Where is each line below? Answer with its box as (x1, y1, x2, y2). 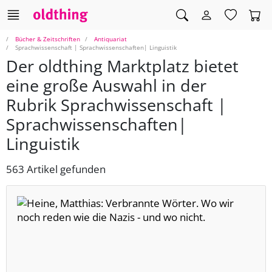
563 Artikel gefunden (6, 162, 106, 177)
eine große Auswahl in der (6, 74, 206, 97)
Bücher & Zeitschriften (15, 35, 80, 44)
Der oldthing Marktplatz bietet (6, 55, 239, 78)
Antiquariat (94, 35, 127, 44)
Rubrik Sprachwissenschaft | (6, 93, 226, 117)
